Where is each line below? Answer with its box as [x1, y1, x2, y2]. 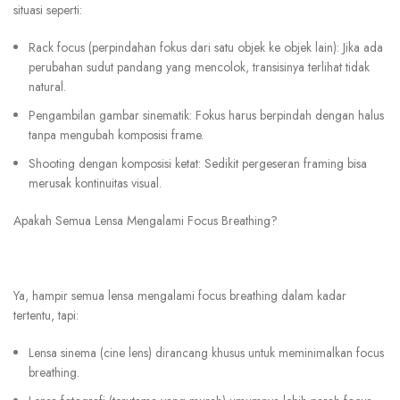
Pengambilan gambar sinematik [29, 106, 189, 125]
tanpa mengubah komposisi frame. [29, 126, 204, 145]
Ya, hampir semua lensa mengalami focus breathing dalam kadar [13, 287, 346, 305]
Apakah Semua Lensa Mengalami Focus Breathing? [13, 212, 278, 230]
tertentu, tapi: [13, 306, 79, 325]
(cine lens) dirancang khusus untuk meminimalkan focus [96, 344, 384, 362]
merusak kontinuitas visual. [29, 174, 162, 193]
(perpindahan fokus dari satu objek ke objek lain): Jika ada [88, 38, 383, 57]
